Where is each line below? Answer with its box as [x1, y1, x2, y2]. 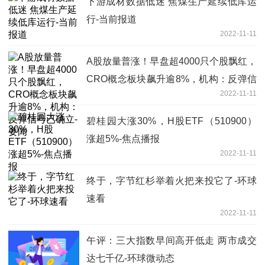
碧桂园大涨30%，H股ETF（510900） [86, 115, 257, 126]
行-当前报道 [86, 14, 137, 24]
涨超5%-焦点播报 [86, 133, 160, 144]
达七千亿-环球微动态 [86, 253, 174, 263]
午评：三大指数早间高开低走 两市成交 [86, 235, 257, 245]
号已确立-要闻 [86, 91, 146, 102]
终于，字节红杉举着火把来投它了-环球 [86, 175, 257, 186]
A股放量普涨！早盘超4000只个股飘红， [86, 56, 257, 66]
